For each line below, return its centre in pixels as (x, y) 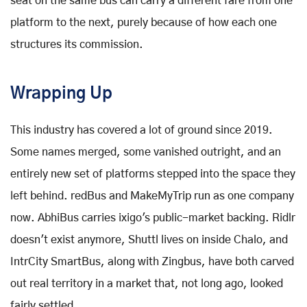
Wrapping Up (61, 94)
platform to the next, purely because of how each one (144, 22)
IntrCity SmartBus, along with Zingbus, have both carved (152, 261)
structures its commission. (77, 44)
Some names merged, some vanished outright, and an (146, 152)
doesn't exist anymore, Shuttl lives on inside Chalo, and (149, 240)
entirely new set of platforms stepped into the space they (153, 174)
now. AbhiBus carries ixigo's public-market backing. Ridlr (153, 218)
